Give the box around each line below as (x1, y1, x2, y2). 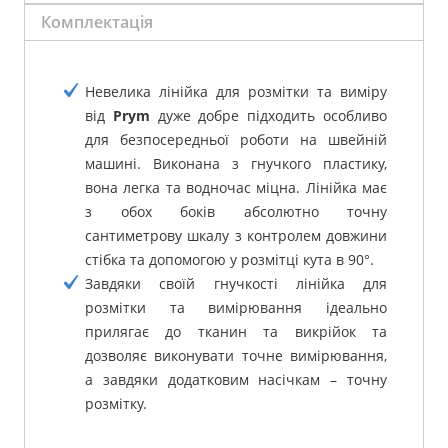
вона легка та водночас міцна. (85, 177, 301, 197)
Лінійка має (305, 177, 388, 197)
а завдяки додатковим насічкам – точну (85, 369, 387, 389)
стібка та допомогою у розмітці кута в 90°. (85, 249, 374, 269)
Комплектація (41, 11, 153, 34)
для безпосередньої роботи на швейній (85, 129, 387, 149)
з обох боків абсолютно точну (85, 201, 387, 221)
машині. (85, 153, 141, 173)
